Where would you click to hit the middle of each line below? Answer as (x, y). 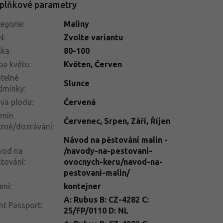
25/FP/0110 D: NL (96, 210)
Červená (79, 102)
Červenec (82, 121)
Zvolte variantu (93, 37)
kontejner (82, 186)
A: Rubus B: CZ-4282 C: (106, 199)
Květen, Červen (93, 64)
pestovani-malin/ (97, 172)
